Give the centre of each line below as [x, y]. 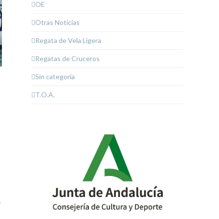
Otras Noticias [57, 22]
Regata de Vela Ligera [68, 41]
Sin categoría [55, 77]
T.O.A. [45, 95]
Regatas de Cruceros [67, 59]
